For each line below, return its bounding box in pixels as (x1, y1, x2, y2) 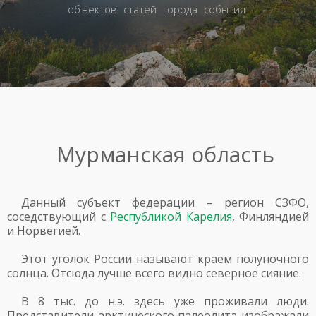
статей (123, 2, 157, 16)
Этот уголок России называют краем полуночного (21, 251, 309, 267)
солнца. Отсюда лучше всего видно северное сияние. (7, 265, 301, 281)
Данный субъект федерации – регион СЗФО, (21, 195, 309, 210)
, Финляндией (231, 209, 309, 224)
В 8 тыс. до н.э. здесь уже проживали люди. (21, 293, 309, 309)
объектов (67, 2, 117, 16)
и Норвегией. (7, 223, 80, 238)
